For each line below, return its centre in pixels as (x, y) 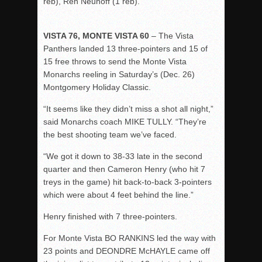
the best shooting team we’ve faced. (110, 135)
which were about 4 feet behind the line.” (118, 195)
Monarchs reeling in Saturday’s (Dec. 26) (119, 74)
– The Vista (171, 36)
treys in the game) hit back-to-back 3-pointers (127, 182)
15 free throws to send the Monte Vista (115, 61)
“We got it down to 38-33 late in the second (123, 156)
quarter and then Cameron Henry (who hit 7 (124, 169)
